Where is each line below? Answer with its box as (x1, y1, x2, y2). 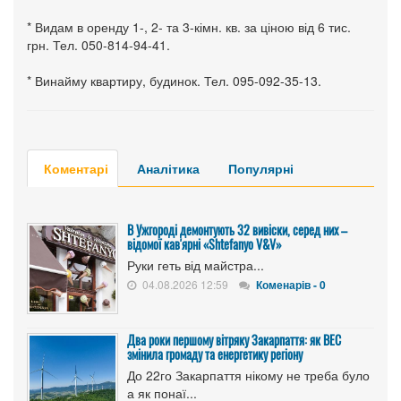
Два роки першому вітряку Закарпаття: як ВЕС (127, 330, 341, 350)
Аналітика (137, 159, 200, 178)
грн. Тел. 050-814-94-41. (27, 36, 170, 55)
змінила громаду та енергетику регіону (127, 345, 303, 364)
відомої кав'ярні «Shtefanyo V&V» (127, 235, 282, 254)
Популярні (228, 159, 294, 178)
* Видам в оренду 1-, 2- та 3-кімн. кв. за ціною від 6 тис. (27, 18, 351, 37)
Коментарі (44, 159, 108, 178)
